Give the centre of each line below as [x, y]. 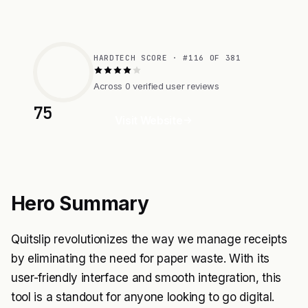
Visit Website [148, 120]
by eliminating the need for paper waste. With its [140, 258]
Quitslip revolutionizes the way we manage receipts [149, 239]
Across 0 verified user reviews [156, 86]
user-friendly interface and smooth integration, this [146, 278]
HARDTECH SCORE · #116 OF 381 [167, 57]
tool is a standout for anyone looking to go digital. [143, 297]
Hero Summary [80, 203]
